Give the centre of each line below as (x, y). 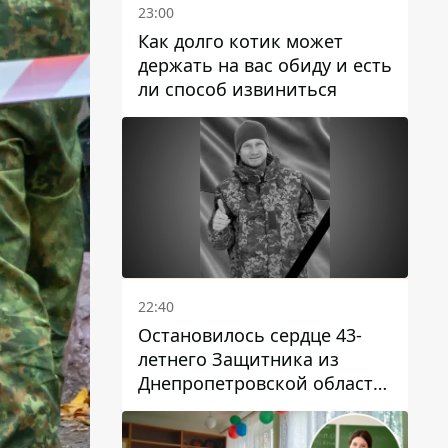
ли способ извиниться (237, 88)
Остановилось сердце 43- (250, 334)
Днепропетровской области (261, 382)
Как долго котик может (240, 40)
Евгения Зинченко (219, 406)
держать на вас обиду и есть (265, 64)
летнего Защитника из (238, 358)
